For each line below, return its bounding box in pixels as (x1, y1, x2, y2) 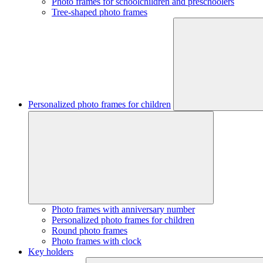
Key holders (28, 247, 73, 257)
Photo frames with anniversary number (52, 204, 195, 214)
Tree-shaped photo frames (52, 7, 147, 17)
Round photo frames (52, 225, 127, 235)
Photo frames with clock (52, 236, 141, 246)
